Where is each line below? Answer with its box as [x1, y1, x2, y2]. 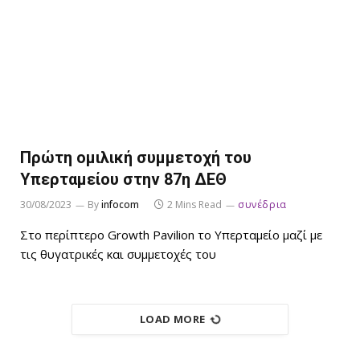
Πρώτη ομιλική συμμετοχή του [20, 148, 252, 168]
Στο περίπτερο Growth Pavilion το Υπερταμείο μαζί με [20, 227, 322, 243]
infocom [101, 198, 139, 212]
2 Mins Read [167, 198, 222, 212]
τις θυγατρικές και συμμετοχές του [20, 246, 216, 263]
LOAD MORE [140, 312, 206, 327]
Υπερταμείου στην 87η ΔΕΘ [20, 170, 227, 190]
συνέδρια [238, 198, 287, 212]
